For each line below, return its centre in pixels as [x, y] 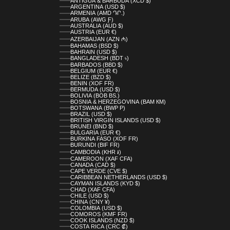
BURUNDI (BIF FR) [95, 145]
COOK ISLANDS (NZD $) [102, 221]
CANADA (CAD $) [93, 165]
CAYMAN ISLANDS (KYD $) [105, 184]
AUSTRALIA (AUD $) [97, 26]
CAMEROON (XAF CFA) [101, 159]
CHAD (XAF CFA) [92, 190]
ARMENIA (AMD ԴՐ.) [97, 13]
